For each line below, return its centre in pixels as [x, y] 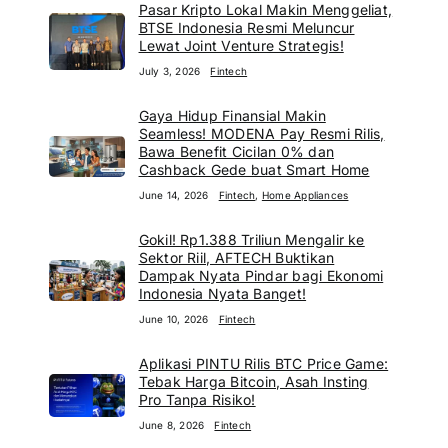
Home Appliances [305, 194]
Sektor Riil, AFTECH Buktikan [236, 257]
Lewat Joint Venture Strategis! [241, 45]
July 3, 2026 [169, 70]
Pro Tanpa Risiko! [197, 399]
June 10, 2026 [173, 318]
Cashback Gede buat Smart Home [254, 169]
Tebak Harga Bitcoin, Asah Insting [253, 381]
